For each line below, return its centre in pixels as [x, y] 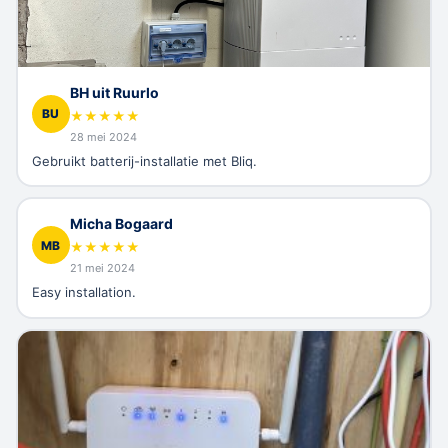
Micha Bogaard [121, 224]
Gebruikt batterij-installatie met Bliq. [144, 160]
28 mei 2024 [103, 136]
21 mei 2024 [102, 268]
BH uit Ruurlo [114, 92]
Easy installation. [83, 292]
